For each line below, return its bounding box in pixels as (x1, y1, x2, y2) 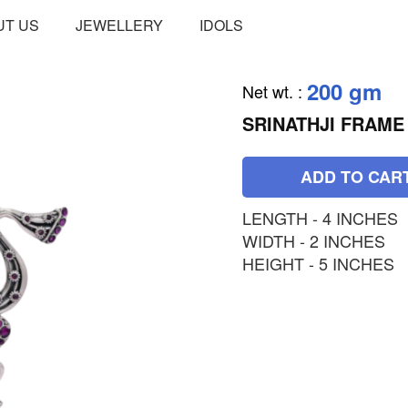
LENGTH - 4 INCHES (242, 206, 398, 229)
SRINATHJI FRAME (242, 110, 404, 137)
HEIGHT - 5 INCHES (242, 251, 394, 275)
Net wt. (242, 79, 293, 103)
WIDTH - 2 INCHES (242, 229, 385, 252)
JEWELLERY (76, 14, 164, 36)
